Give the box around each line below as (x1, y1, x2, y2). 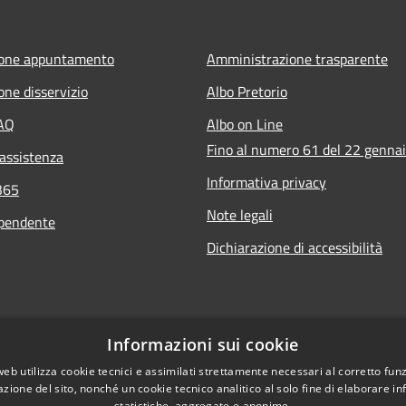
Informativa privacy (207, 170, 326, 193)
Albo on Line (207, 112, 283, 135)
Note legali (207, 203, 273, 226)
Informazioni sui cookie (107, 333, 299, 355)
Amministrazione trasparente (207, 47, 388, 70)
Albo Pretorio (207, 80, 287, 102)
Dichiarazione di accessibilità (207, 236, 382, 258)
